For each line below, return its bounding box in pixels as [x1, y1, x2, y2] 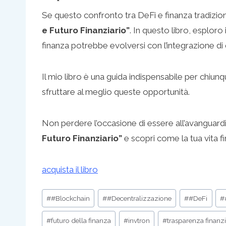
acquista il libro [42, 164, 98, 175]
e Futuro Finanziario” [42, 25, 130, 35]
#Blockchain [51, 194, 90, 203]
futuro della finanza [51, 216, 111, 224]
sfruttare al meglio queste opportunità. [42, 86, 190, 97]
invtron [128, 216, 150, 224]
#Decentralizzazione [107, 194, 172, 203]
